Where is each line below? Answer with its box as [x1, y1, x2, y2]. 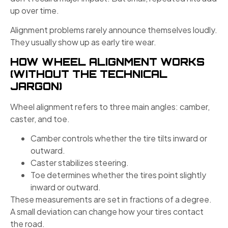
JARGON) [10, 79, 62, 93]
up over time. [10, 5, 59, 16]
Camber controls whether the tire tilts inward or [31, 132, 207, 144]
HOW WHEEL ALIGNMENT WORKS [10, 55, 205, 68]
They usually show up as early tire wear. [10, 37, 156, 48]
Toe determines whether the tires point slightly [31, 169, 206, 180]
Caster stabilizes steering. [31, 157, 129, 168]
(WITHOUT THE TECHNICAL [10, 67, 167, 80]
